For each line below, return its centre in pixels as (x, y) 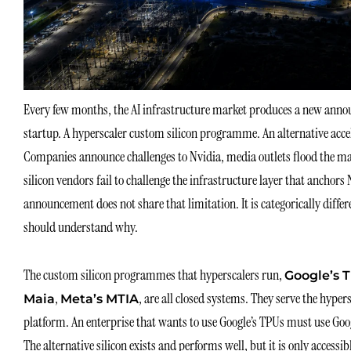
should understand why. (81, 227)
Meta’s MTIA (100, 299)
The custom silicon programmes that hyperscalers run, (154, 275)
